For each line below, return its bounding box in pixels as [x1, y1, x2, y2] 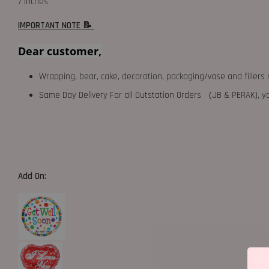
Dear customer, [18, 44, 101, 58]
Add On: [18, 171, 49, 182]
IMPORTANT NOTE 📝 [18, 20, 94, 31]
